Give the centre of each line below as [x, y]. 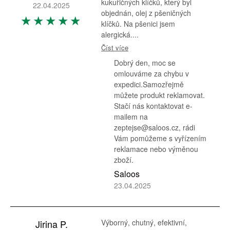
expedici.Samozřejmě [149, 84]
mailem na [131, 117]
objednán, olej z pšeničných [146, 13]
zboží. [124, 160]
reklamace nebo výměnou [156, 149]
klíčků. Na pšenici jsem [138, 24]
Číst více [115, 47]
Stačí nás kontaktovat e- [153, 106]
